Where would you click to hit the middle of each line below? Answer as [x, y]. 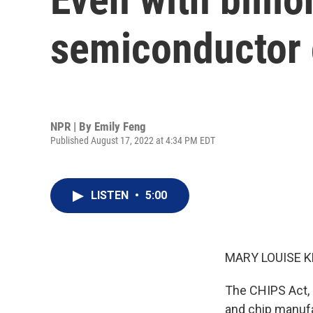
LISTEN [111, 195]
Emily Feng [120, 126]
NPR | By [72, 126]
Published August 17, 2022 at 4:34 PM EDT [133, 140]
